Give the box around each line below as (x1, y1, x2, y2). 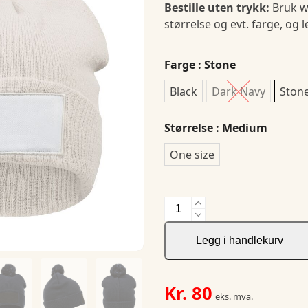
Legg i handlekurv (196, 234, 283, 246)
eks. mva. (215, 290, 253, 302)
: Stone (195, 57, 236, 72)
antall (164, 230, 192, 245)
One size (170, 146, 214, 162)
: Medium (213, 120, 267, 135)
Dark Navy (212, 83, 265, 99)
